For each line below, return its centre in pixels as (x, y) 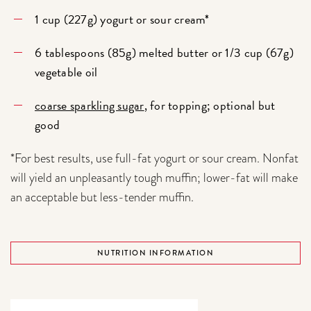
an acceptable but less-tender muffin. (102, 196)
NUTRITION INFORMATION (155, 252)
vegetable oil (66, 72)
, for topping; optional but (210, 105)
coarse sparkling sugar (90, 105)
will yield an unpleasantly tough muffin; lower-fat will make (154, 177)
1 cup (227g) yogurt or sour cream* (122, 19)
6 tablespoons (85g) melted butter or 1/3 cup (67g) (164, 52)
